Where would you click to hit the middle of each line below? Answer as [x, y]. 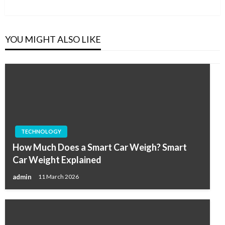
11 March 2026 [59, 177]
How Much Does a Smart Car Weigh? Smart [100, 147]
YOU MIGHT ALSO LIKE [53, 39]
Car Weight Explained [57, 160]
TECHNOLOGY [41, 132]
